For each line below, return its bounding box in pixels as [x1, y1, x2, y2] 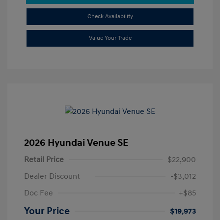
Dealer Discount [24, 171, 80, 182]
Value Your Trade [88, 34, 132, 42]
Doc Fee [24, 188, 53, 198]
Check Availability [87, 13, 133, 21]
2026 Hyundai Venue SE [24, 137, 128, 149]
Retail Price [24, 155, 64, 165]
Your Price [24, 205, 70, 218]
